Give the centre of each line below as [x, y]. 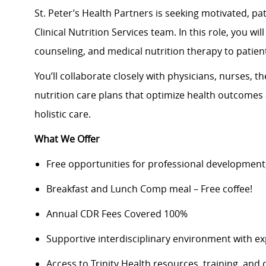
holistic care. [63, 114]
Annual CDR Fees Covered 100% [117, 214]
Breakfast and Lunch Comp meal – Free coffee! [149, 189]
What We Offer [67, 139]
